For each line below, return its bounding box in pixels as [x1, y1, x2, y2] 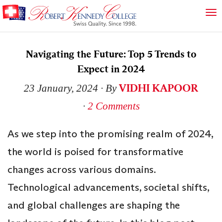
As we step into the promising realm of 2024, [7, 127, 213, 140]
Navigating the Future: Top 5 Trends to [26, 48, 196, 60]
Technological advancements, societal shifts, [7, 180, 209, 194]
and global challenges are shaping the [7, 198, 180, 212]
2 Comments [87, 100, 140, 112]
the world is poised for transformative [7, 145, 183, 158]
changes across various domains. [7, 163, 156, 176]
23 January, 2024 [24, 82, 98, 94]
